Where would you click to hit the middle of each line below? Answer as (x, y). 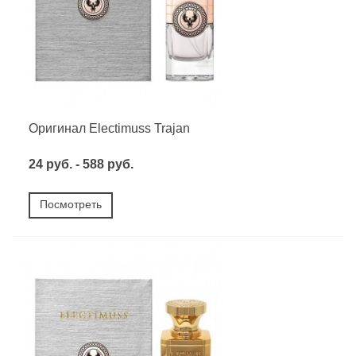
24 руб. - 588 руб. (81, 164)
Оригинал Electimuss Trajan (109, 128)
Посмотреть (71, 204)
